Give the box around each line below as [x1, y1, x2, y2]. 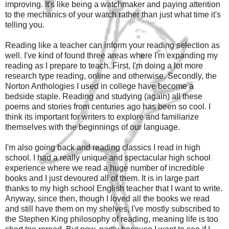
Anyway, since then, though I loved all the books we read [5, 194, 210, 203]
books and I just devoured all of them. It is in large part [5, 173, 199, 182]
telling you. [5, 20, 44, 29]
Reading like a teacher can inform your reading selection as [5, 40, 220, 50]
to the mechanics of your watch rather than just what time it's [5, 10, 221, 19]
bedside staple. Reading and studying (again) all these [5, 91, 202, 101]
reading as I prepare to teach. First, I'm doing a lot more [5, 61, 203, 70]
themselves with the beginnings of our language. [5, 122, 180, 131]
